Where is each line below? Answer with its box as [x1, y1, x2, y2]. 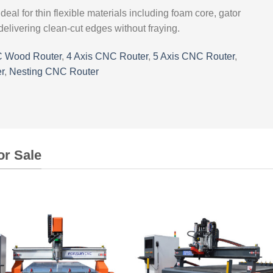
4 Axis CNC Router [66, 51, 148, 62]
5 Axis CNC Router [152, 51, 235, 62]
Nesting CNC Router [9, 66, 99, 77]
